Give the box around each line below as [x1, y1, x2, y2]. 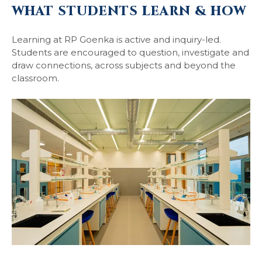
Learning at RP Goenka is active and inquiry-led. [12, 34, 221, 45]
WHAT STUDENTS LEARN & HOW [12, 3, 246, 20]
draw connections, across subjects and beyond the [12, 60, 236, 71]
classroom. [12, 73, 59, 84]
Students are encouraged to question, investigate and [12, 47, 249, 58]
